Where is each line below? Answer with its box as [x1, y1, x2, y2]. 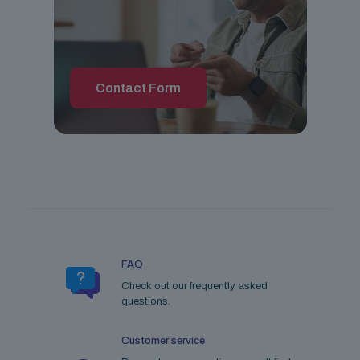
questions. [121, 295, 170, 307]
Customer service [121, 334, 205, 346]
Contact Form [95, 80, 181, 95]
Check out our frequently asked [121, 280, 268, 292]
